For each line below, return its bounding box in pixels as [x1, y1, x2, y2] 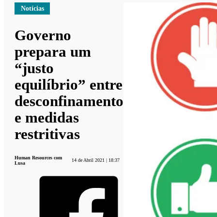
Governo [15, 26, 72, 44]
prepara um [15, 43, 92, 60]
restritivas [15, 125, 80, 142]
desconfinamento [15, 92, 124, 109]
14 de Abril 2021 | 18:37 [72, 157, 120, 163]
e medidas [15, 108, 79, 126]
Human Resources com [15, 155, 62, 160]
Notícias [20, 4, 44, 12]
